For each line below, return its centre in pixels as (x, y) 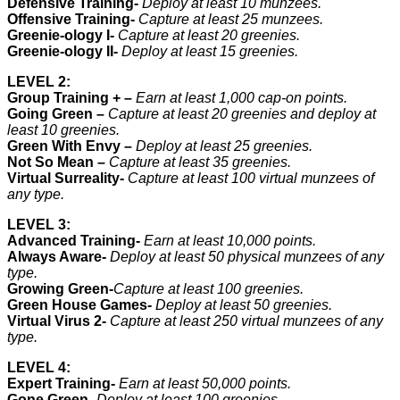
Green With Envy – (70, 146)
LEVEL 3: (39, 224)
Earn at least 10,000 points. (230, 240)
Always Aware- (58, 256)
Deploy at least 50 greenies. (244, 304)
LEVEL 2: (39, 81)
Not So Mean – (58, 162)
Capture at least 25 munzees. (231, 19)
